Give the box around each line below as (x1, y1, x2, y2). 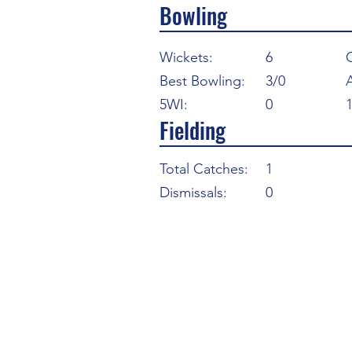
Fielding (159, 114, 225, 146)
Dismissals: (159, 184, 227, 201)
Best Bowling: (159, 72, 245, 90)
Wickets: (159, 49, 213, 66)
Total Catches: (159, 160, 248, 178)
